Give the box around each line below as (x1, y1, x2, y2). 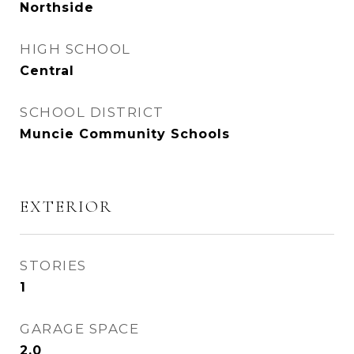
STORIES (20, 258, 87, 273)
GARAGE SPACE (20, 321, 139, 337)
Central (20, 63, 74, 78)
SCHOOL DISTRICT (20, 104, 164, 120)
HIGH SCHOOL (20, 41, 131, 57)
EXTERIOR (20, 197, 112, 217)
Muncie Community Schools (20, 126, 230, 141)
